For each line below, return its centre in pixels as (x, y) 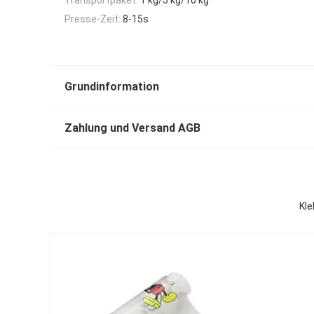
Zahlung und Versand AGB (132, 128)
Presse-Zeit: (93, 19)
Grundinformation (112, 87)
